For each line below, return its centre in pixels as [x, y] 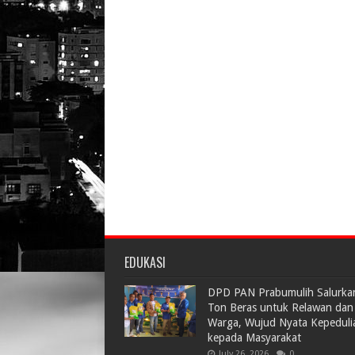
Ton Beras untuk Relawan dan [281, 307]
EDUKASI [145, 262]
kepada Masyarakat [254, 338]
